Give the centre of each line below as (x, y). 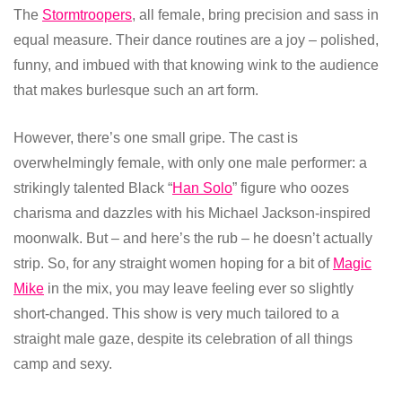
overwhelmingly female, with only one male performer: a (190, 162)
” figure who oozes (291, 188)
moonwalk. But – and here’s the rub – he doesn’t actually (193, 238)
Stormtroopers (87, 14)
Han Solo (202, 188)
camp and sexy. (63, 363)
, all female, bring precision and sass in (255, 14)
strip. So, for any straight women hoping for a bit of (173, 263)
